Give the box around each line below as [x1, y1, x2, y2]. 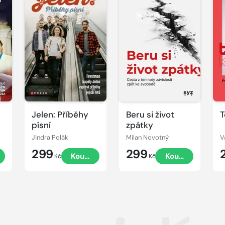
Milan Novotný [126, 133, 169, 142]
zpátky [126, 120, 153, 131]
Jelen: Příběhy [32, 109, 88, 121]
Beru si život [126, 109, 174, 121]
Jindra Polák [32, 133, 68, 142]
